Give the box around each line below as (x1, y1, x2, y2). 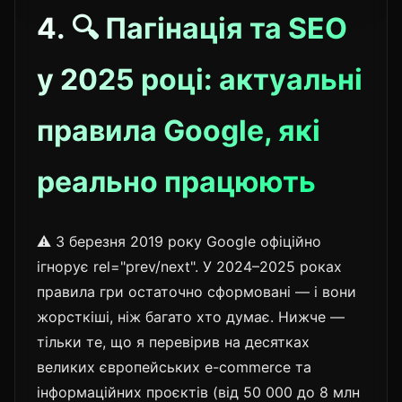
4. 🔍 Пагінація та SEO (37, 10, 347, 46)
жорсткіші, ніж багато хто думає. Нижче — (37, 307, 345, 326)
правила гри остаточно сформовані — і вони (37, 282, 356, 301)
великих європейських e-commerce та (37, 357, 311, 376)
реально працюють (37, 163, 316, 199)
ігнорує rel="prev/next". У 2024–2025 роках (37, 257, 342, 275)
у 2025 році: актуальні (37, 61, 363, 97)
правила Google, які (37, 112, 320, 148)
